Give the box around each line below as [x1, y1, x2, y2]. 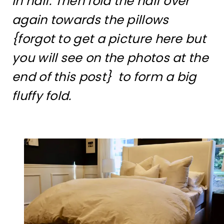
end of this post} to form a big [12, 68, 196, 85]
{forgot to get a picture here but [12, 30, 206, 47]
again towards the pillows [12, 11, 169, 28]
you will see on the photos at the [12, 49, 208, 66]
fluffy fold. [12, 87, 74, 104]
